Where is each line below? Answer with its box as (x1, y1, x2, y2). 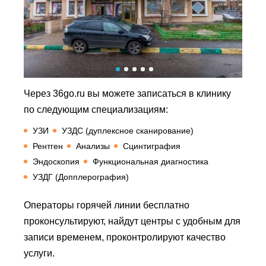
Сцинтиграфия (123, 141, 180, 151)
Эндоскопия (33, 157, 80, 166)
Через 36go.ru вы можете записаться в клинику (24, 88, 231, 99)
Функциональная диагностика (93, 157, 208, 166)
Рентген (33, 141, 63, 151)
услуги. (24, 248, 55, 258)
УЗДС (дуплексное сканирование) (62, 126, 194, 135)
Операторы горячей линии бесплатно (24, 200, 189, 210)
